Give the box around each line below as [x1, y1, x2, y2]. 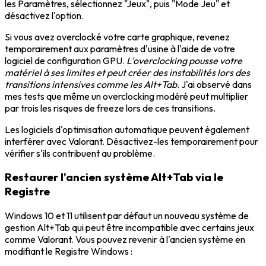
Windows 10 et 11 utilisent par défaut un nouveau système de [5, 210, 249, 222]
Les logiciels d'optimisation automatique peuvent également [5, 123, 249, 135]
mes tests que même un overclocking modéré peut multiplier [5, 90, 248, 102]
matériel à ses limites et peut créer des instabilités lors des [5, 66, 250, 78]
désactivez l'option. [5, 9, 84, 21]
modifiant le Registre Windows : [5, 245, 132, 258]
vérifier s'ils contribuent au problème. [5, 147, 155, 159]
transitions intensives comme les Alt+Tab [5, 78, 177, 90]
